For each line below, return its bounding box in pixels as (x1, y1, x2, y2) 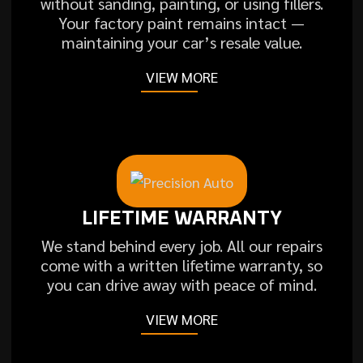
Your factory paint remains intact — (58, 12, 305, 33)
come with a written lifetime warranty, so (41, 254, 322, 275)
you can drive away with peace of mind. (46, 273, 317, 295)
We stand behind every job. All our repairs (41, 234, 322, 256)
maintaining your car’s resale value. (61, 32, 302, 53)
